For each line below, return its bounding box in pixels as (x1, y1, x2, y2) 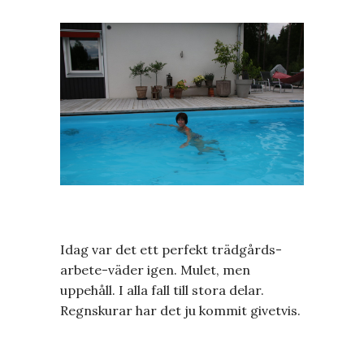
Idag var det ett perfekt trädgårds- (60, 241, 282, 258)
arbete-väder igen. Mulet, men (60, 262, 250, 279)
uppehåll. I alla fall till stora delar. (60, 282, 264, 299)
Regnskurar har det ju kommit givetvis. (60, 302, 301, 319)
